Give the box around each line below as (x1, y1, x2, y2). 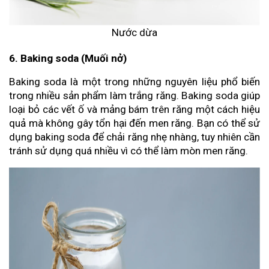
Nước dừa (112, 26, 157, 38)
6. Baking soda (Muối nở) (9, 52, 127, 64)
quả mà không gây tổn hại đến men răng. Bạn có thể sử (9, 116, 260, 129)
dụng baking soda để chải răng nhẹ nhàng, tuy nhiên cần (9, 130, 260, 143)
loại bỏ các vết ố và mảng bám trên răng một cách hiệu (9, 103, 260, 115)
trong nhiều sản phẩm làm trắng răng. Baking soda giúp (9, 89, 260, 101)
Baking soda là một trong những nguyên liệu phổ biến (9, 75, 260, 88)
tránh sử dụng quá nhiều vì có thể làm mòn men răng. (9, 144, 248, 157)
